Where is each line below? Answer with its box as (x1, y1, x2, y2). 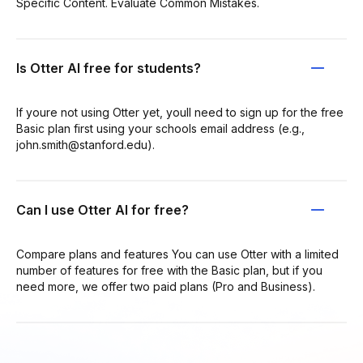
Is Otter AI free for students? (16, 59, 201, 76)
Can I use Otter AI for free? (16, 201, 189, 218)
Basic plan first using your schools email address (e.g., (16, 121, 305, 135)
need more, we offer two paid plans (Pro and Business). (16, 279, 315, 293)
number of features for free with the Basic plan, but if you (16, 263, 322, 277)
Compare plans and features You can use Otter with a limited (16, 246, 339, 261)
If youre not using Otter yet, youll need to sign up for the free (16, 105, 344, 119)
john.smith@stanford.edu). (16, 137, 155, 152)
